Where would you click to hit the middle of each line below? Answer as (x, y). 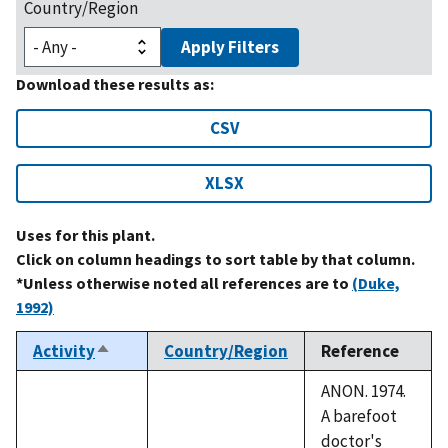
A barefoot (359, 415)
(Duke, (376, 282)
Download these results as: (115, 83)
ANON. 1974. (363, 390)
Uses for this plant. (85, 234)
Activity (64, 350)
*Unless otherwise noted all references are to (184, 282)
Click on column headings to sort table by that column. (215, 258)
